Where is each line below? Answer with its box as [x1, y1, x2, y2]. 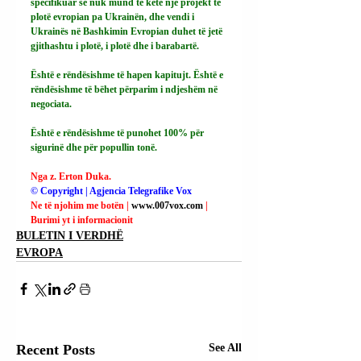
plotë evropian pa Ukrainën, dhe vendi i [31, 11, 197, 23]
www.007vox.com [131, 200, 203, 211]
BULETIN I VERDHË [16, 230, 123, 242]
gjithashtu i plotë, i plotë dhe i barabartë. [31, 40, 199, 52]
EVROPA [16, 247, 63, 259]
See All [209, 342, 242, 354]
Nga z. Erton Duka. [31, 171, 111, 182]
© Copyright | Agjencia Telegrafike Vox [31, 185, 192, 197]
